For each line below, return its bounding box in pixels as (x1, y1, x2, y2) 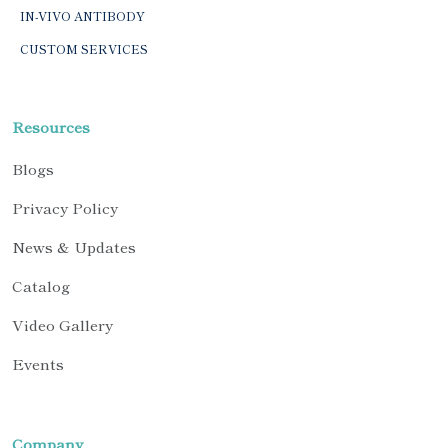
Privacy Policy (12, 197, 118, 219)
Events (12, 353, 64, 375)
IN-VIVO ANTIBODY (20, 7, 145, 25)
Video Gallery (12, 314, 113, 336)
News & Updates (12, 236, 136, 258)
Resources (12, 116, 90, 138)
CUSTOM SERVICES (20, 40, 148, 58)
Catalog (12, 275, 70, 297)
